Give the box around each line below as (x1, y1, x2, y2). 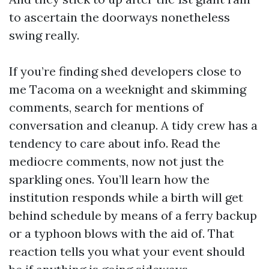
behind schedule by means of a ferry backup (9, 207, 257, 223)
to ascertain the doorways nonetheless (9, 9, 230, 25)
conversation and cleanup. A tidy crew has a (9, 117, 258, 133)
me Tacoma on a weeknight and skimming (9, 81, 246, 97)
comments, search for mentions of (9, 99, 204, 115)
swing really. (9, 27, 79, 43)
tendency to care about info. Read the (9, 135, 220, 151)
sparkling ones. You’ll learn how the (9, 171, 210, 187)
